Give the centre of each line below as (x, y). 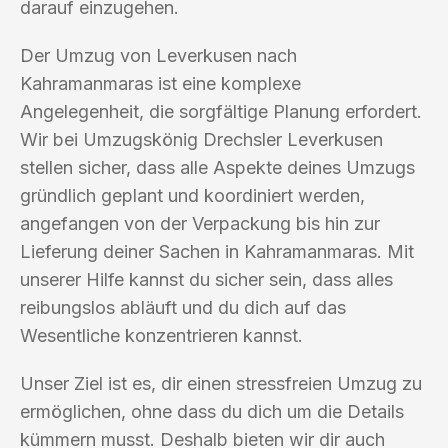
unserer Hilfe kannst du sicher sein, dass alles (206, 279)
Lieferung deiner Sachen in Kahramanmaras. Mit (217, 251)
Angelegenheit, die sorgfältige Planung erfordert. (221, 111)
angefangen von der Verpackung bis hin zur (200, 223)
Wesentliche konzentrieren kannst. (161, 335)
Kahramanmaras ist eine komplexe (160, 83)
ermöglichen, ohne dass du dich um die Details (212, 411)
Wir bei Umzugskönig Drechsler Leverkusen (201, 139)
